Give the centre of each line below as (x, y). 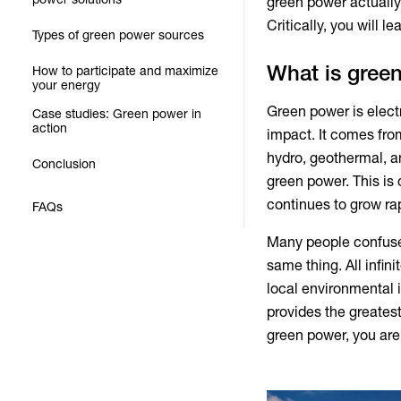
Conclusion (64, 164)
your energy (66, 85)
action (50, 128)
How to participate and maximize (125, 71)
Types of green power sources (118, 35)
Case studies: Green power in (117, 114)
